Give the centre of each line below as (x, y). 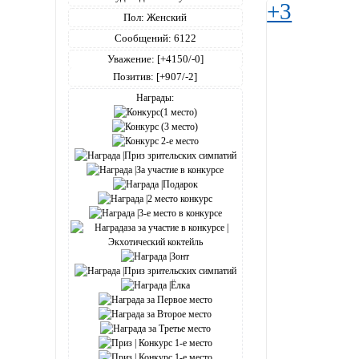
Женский (166, 17)
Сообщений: (143, 38)
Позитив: (134, 76)
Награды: (155, 97)
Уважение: (131, 58)
